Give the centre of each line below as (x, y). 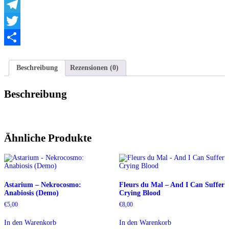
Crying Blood (140, 193)
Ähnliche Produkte (48, 138)
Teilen (13, 54)
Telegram (18, 21)
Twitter (15, 37)
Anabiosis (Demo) (31, 193)
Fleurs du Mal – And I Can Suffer (171, 185)
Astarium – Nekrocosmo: (43, 185)
